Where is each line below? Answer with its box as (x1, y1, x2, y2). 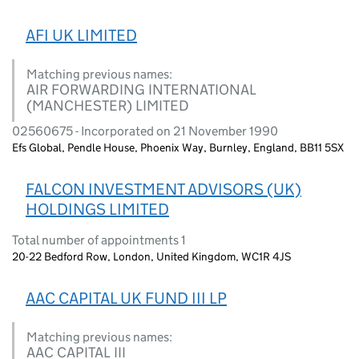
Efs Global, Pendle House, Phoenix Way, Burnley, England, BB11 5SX (12, 139, 344, 155)
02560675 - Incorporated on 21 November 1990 (12, 123, 278, 139)
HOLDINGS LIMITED (26, 199, 169, 219)
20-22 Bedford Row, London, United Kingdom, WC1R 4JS (12, 248, 291, 264)
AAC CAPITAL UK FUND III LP (26, 288, 227, 308)
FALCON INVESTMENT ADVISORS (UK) (26, 179, 301, 199)
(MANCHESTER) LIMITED (26, 96, 189, 115)
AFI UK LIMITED (26, 25, 137, 45)
